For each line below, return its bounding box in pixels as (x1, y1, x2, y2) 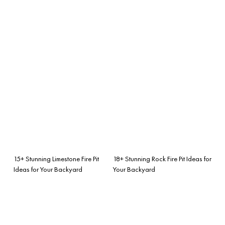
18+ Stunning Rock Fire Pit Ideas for (113, 154, 211, 163)
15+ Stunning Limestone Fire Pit (14, 154, 99, 163)
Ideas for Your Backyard (14, 164, 82, 174)
